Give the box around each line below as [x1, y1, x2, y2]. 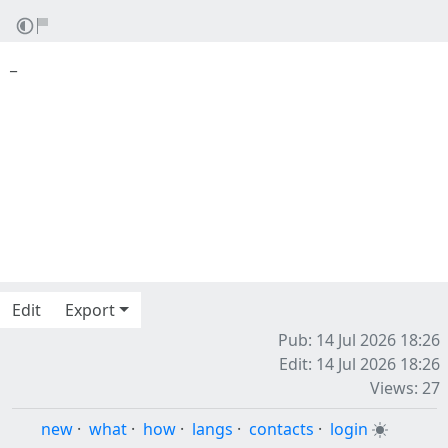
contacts [248, 418, 314, 440]
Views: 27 [370, 377, 440, 399]
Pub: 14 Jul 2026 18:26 [278, 329, 440, 351]
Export [65, 299, 115, 321]
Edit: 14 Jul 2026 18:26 [279, 353, 440, 375]
